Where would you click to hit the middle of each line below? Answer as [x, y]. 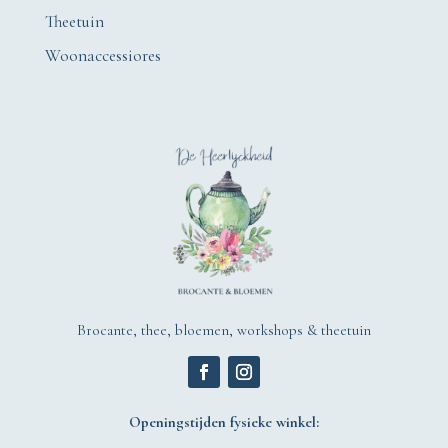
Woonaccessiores [102, 56]
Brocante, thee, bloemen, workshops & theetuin [223, 329]
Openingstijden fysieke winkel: [223, 421]
